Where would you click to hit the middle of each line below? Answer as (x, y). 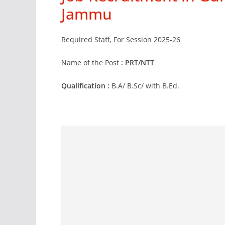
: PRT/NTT (138, 63)
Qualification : (85, 86)
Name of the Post (91, 63)
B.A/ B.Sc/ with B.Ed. (144, 86)
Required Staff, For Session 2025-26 (121, 39)
